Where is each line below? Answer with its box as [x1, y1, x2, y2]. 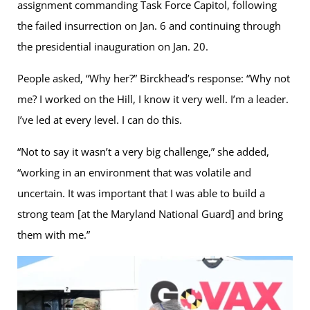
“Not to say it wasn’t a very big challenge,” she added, [17, 145, 269, 159]
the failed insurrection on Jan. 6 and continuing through [17, 19, 281, 33]
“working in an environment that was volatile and [17, 165, 251, 180]
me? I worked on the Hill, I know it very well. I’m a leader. [17, 92, 289, 107]
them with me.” [17, 228, 90, 242]
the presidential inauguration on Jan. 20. [17, 39, 208, 54]
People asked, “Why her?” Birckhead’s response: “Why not [17, 71, 290, 86]
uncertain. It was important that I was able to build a [17, 186, 265, 201]
